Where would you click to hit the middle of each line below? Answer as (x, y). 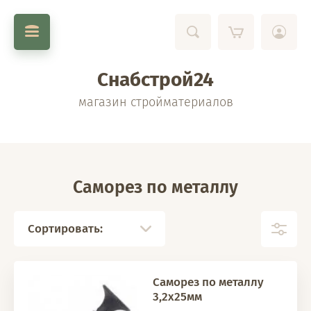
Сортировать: (65, 229)
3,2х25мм (177, 297)
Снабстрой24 (155, 79)
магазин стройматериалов (155, 102)
